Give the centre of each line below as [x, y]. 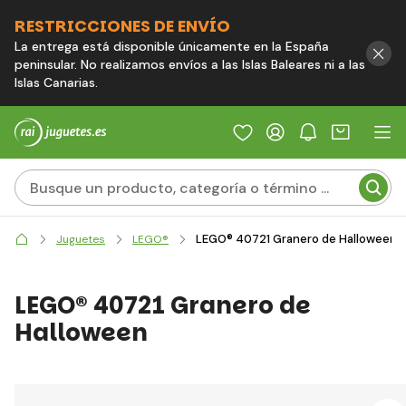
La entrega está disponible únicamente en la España [172, 46]
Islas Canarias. [56, 82]
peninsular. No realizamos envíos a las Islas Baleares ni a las [190, 64]
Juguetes [81, 239]
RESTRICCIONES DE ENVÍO [122, 26]
